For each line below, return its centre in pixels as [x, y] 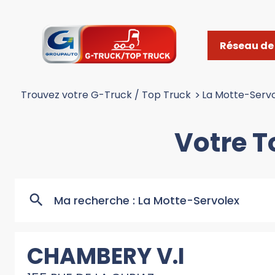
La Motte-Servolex [189, 201]
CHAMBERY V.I [106, 257]
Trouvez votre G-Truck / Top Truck [106, 95]
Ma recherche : [96, 201]
